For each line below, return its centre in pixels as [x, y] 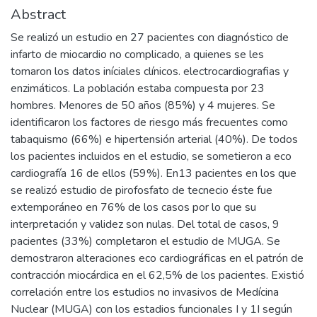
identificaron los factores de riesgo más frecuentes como [149, 123]
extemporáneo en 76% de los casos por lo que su [133, 208]
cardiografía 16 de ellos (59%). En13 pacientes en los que [154, 174]
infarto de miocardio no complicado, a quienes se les [137, 55]
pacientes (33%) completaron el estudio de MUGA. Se [145, 242]
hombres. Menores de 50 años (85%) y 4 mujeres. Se [143, 106]
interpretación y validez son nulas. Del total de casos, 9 [145, 225]
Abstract [38, 15]
